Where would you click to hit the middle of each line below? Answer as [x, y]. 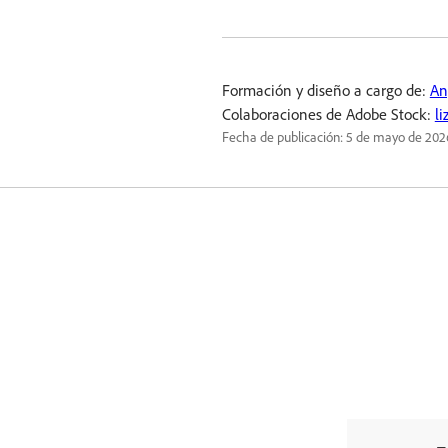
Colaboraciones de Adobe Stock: [328, 113]
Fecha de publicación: [283, 136]
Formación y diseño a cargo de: [325, 89]
